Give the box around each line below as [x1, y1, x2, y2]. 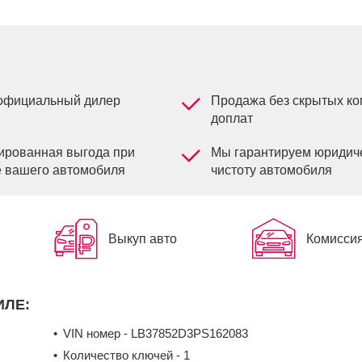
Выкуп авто [107, 232, 177, 246]
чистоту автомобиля [210, 163, 332, 178]
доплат [210, 112, 253, 126]
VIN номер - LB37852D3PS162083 [63, 326, 248, 341]
